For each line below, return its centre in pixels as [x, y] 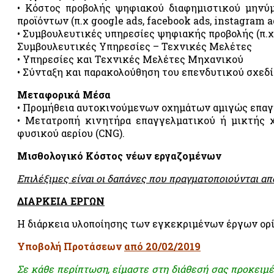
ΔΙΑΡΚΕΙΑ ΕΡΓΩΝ [61, 201]
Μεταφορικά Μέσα [64, 94]
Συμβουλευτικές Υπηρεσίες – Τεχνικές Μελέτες [135, 46]
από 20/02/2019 [162, 246]
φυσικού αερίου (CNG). [71, 133]
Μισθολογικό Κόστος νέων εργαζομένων [119, 155]
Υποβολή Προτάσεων [71, 246]
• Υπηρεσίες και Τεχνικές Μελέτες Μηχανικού [130, 59]
